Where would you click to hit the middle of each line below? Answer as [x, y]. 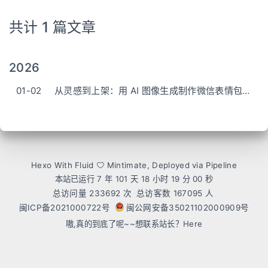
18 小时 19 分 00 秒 [177, 179]
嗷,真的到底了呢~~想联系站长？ [124, 224]
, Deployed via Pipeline [192, 165]
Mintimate [127, 165]
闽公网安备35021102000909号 [188, 208]
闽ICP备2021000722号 [64, 208]
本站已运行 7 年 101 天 [97, 179]
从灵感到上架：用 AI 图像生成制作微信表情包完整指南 [246, 91]
